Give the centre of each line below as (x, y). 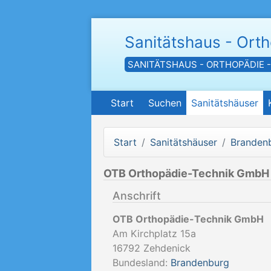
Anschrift (137, 196)
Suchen (165, 103)
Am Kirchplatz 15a (154, 233)
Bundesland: (142, 263)
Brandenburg (200, 263)
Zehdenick (167, 248)
